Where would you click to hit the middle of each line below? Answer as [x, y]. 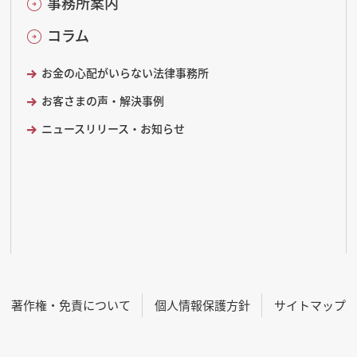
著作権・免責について [71, 305]
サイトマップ [310, 305]
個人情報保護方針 [202, 305]
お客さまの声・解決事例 [102, 100]
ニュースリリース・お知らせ [113, 128]
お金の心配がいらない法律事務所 [125, 73]
